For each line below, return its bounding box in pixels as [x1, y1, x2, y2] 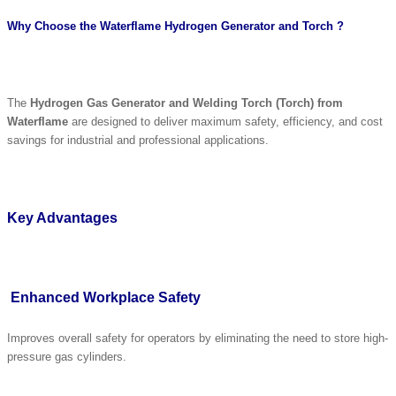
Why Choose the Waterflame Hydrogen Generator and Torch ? [7, 19, 344, 34]
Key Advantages [7, 210, 118, 226]
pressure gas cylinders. [7, 349, 126, 363]
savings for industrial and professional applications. [7, 133, 269, 147]
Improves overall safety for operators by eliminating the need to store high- [7, 331, 388, 345]
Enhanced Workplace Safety [11, 290, 201, 306]
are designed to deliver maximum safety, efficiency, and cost [68, 114, 383, 128]
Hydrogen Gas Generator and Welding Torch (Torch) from [30, 95, 343, 110]
